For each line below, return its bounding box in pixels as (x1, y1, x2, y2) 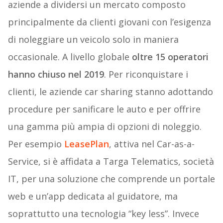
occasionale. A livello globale (7, 51, 129, 63)
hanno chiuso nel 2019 (7, 68, 104, 81)
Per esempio (7, 138, 64, 150)
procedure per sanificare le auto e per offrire (7, 103, 201, 115)
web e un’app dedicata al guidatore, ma (7, 190, 178, 203)
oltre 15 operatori (129, 51, 209, 63)
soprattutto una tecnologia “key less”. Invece (7, 208, 199, 220)
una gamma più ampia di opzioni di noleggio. (7, 120, 202, 133)
